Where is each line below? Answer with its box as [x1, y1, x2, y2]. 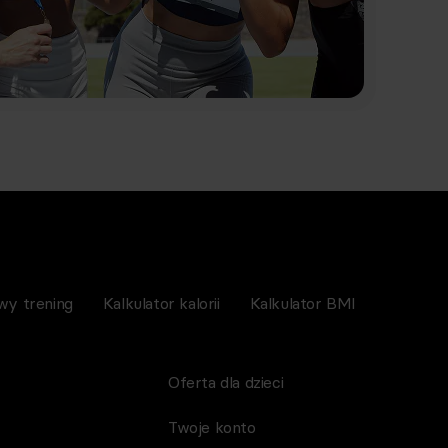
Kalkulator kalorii [102, 293, 220, 313]
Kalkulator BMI [249, 293, 356, 313]
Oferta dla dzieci [168, 372, 284, 392]
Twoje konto [168, 417, 256, 437]
